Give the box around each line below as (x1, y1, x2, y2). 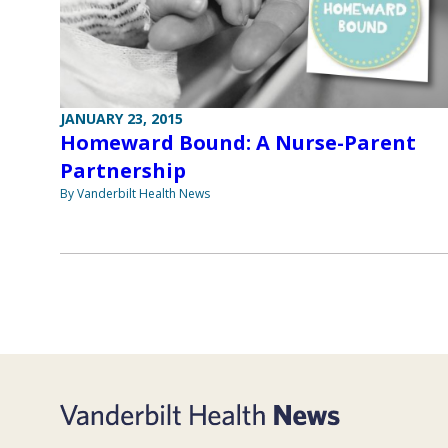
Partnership (60, 157, 186, 185)
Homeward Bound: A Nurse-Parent (60, 129, 416, 157)
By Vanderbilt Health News (60, 185, 210, 203)
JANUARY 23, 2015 (60, 109, 183, 129)
